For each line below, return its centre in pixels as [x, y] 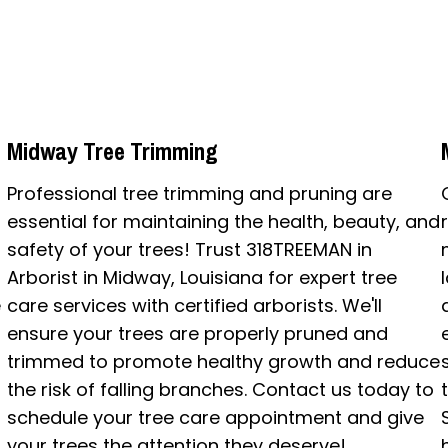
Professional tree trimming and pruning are [199, 193]
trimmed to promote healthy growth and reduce [223, 361]
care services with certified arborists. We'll [194, 305]
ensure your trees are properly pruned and [197, 333]
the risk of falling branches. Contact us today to [220, 389]
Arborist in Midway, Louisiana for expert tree [201, 277]
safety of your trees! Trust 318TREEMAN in [189, 249]
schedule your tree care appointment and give [215, 417]
